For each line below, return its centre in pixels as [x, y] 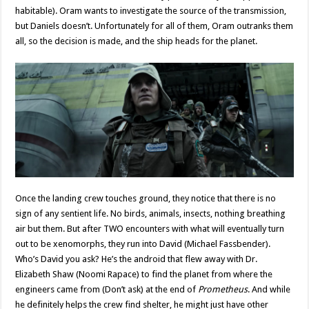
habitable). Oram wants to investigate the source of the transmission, [151, 10]
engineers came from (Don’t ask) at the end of [107, 290]
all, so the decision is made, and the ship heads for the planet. [137, 41]
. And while [269, 290]
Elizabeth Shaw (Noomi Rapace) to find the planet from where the [144, 275]
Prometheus [223, 290]
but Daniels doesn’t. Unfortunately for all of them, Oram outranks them [154, 26]
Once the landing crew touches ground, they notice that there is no [146, 199]
